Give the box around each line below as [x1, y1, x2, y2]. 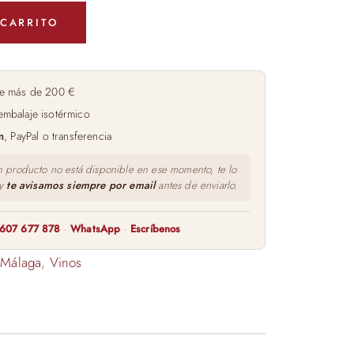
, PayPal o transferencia [4, 127, 112, 144]
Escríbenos [130, 220, 181, 236]
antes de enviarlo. [155, 177, 238, 193]
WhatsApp [70, 220, 121, 236]
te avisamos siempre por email [6, 177, 156, 193]
